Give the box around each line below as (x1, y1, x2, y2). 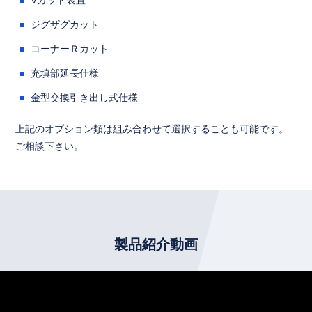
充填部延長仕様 (31, 67, 100, 79)
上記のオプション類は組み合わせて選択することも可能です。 (15, 123, 289, 134)
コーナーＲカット (31, 42, 109, 54)
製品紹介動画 (114, 236, 198, 252)
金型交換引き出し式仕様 (31, 91, 139, 103)
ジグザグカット (31, 18, 100, 30)
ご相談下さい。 (15, 140, 84, 152)
